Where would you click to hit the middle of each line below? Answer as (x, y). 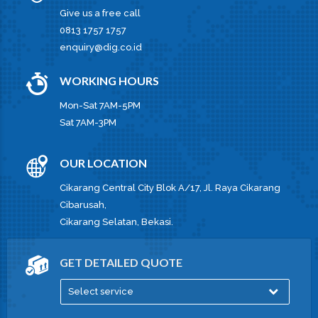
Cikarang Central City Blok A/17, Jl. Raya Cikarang (170, 188)
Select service (101, 291)
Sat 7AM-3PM (88, 122)
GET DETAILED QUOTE (121, 262)
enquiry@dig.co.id (101, 47)
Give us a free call (100, 13)
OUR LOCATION (103, 163)
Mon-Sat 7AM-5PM (100, 105)
